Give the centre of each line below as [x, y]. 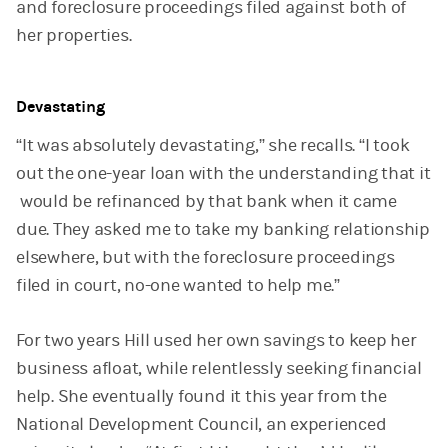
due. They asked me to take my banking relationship [223, 230]
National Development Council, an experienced [201, 425]
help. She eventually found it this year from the [201, 397]
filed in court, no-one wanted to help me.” [178, 286]
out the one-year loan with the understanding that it [223, 174]
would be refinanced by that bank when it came [206, 202]
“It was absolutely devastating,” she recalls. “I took [213, 146]
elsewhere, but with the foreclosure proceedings [205, 258]
